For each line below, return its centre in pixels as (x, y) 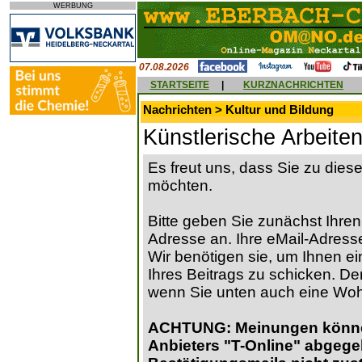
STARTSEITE (179, 85)
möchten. (180, 186)
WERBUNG (73, 6)
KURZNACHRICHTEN (293, 85)
